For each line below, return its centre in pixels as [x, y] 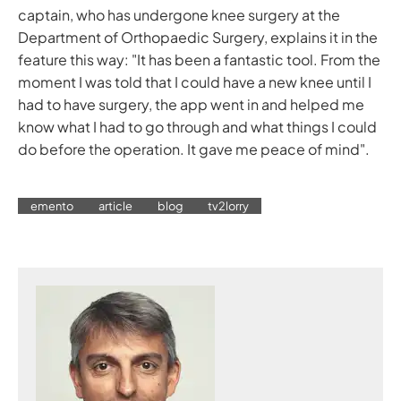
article [115, 205]
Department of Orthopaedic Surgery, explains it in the [198, 37]
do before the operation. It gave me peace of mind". [194, 149]
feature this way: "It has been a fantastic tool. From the [199, 59]
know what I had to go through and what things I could [197, 126]
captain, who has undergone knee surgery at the [179, 14]
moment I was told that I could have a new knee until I [195, 81]
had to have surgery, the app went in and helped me [191, 104]
